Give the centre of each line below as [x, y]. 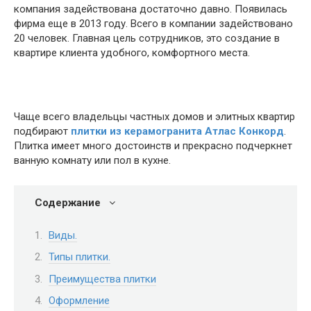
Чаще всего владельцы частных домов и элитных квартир [154, 117]
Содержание [68, 203]
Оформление [79, 301]
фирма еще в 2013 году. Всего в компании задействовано [153, 24]
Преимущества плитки [102, 279]
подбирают [42, 131]
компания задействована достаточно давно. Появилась [151, 9]
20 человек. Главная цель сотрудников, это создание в [147, 38]
